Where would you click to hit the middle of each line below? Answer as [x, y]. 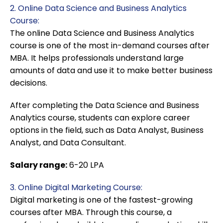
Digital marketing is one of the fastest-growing [101, 200]
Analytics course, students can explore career [100, 118]
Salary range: [39, 165]
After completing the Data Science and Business [105, 106]
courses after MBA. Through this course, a [91, 213]
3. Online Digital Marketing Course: [76, 188]
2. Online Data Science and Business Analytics [98, 8]
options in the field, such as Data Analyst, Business [107, 130]
